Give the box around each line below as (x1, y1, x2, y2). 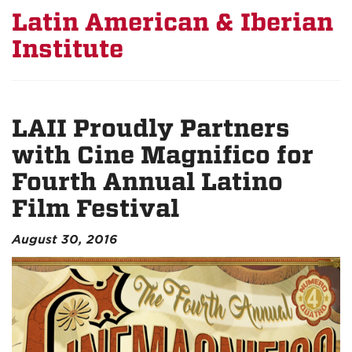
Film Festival (12, 195, 179, 222)
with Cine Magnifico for (12, 141, 313, 169)
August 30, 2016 (12, 233, 117, 247)
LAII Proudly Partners (12, 115, 290, 142)
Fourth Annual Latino (12, 168, 283, 196)
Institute (12, 35, 123, 63)
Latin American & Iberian (12, 9, 333, 36)
